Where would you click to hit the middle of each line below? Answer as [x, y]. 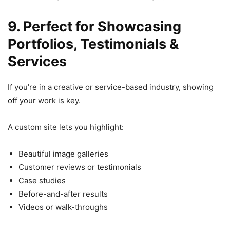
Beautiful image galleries [63, 154]
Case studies [42, 180]
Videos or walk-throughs [63, 207]
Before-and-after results [63, 194]
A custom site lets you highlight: [66, 127]
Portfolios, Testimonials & [93, 44]
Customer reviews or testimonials [80, 167]
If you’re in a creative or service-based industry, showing [111, 87]
